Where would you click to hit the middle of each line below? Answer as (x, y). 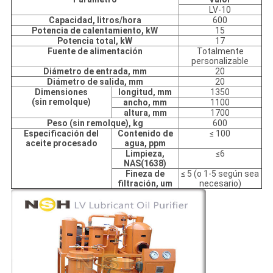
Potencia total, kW (95, 41)
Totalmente (220, 51)
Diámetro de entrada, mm (95, 72)
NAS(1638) (145, 164)
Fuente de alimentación (95, 51)
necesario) (220, 184)
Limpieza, (145, 154)
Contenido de (145, 134)
